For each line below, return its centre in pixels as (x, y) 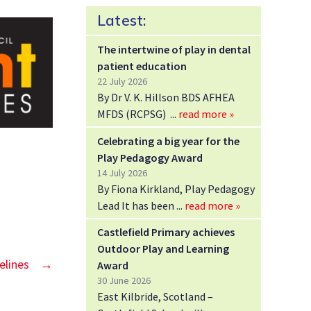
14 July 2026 (122, 173)
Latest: (122, 20)
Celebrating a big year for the (168, 141)
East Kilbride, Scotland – (155, 297)
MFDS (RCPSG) (134, 114)
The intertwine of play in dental (174, 49)
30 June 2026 (124, 281)
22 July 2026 (122, 81)
